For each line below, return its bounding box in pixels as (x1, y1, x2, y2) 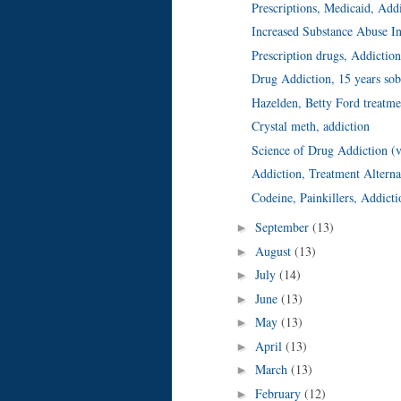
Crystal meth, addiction (251, 117, 370, 135)
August (254, 242, 294, 260)
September (254, 218, 312, 236)
